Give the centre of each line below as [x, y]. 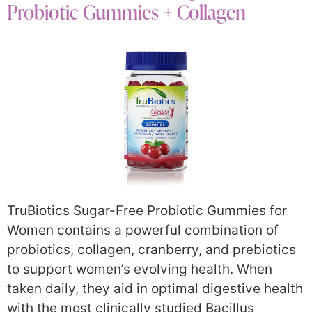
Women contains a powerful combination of [143, 231]
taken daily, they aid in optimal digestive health [155, 289]
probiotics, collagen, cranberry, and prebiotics [151, 250]
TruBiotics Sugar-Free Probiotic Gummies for [147, 211]
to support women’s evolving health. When [140, 270]
